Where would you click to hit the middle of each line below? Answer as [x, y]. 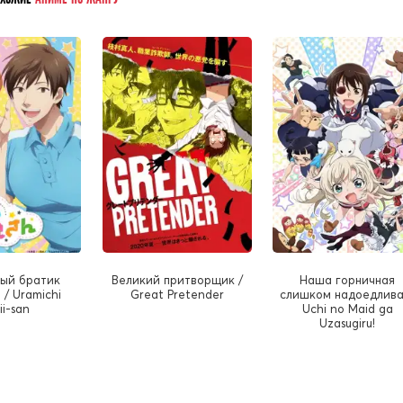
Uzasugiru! [348, 322]
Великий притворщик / [177, 279]
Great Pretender [177, 294]
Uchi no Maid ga [347, 308]
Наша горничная [348, 279]
